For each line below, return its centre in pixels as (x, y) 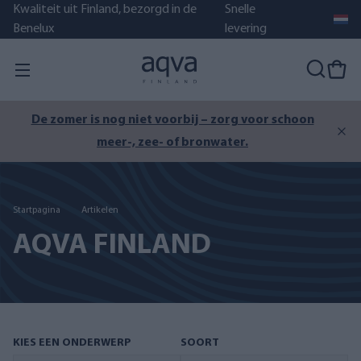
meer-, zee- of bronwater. (172, 143)
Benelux (33, 29)
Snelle (241, 10)
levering (246, 29)
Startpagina (37, 210)
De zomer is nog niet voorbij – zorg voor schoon (172, 120)
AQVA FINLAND (112, 245)
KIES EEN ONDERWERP (72, 343)
